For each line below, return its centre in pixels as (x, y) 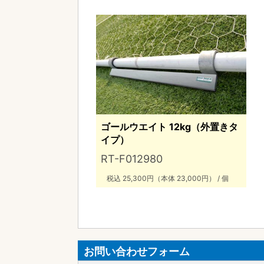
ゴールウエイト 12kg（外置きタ (169, 126)
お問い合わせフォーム (137, 251)
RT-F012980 (132, 159)
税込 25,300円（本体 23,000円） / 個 (168, 178)
